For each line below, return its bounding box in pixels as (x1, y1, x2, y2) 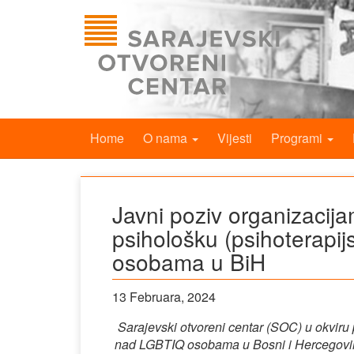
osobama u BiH (112, 246, 265, 277)
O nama (143, 129, 190, 147)
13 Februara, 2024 (112, 288, 216, 306)
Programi (271, 129, 326, 147)
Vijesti (217, 129, 252, 147)
